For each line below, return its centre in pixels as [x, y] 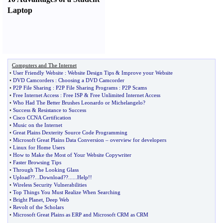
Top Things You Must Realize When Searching [67, 192]
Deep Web [57, 200]
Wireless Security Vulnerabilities [50, 185]
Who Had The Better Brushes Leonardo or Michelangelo [78, 103]
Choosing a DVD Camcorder [91, 80]
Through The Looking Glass [46, 170]
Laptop [20, 10]
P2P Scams [134, 88]
